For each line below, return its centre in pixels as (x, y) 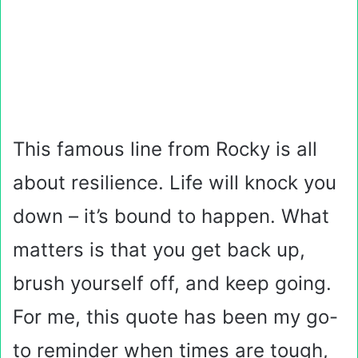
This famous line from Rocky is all (165, 149)
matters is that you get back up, (159, 250)
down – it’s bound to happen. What (171, 216)
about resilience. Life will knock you (175, 183)
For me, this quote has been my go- (175, 317)
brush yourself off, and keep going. (172, 283)
